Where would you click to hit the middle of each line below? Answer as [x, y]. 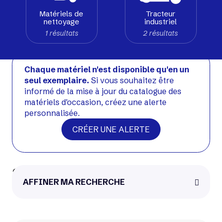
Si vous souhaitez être [132, 81]
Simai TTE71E [59, 173]
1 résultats [61, 33]
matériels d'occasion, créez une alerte [95, 102]
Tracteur [161, 13]
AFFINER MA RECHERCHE [74, 182]
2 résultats [161, 33]
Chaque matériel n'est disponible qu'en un [107, 70]
